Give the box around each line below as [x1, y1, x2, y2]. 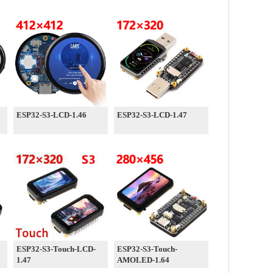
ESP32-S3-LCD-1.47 [117, 110, 187, 119]
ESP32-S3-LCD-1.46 [16, 110, 87, 119]
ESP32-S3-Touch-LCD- [16, 244, 96, 253]
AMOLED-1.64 [117, 255, 169, 264]
